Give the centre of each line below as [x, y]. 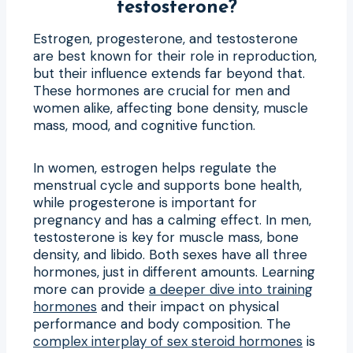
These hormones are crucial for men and [162, 90]
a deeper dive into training [231, 289]
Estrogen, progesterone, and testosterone [165, 38]
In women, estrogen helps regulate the [155, 167]
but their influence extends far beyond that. [169, 73]
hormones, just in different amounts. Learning [174, 271]
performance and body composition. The [162, 323]
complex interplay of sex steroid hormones [168, 341]
